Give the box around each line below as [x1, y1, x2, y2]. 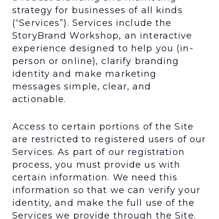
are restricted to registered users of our [12, 133, 206, 145]
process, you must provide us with [12, 159, 181, 170]
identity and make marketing [12, 68, 157, 79]
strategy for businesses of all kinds [12, 4, 183, 16]
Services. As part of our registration [12, 146, 185, 157]
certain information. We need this [12, 172, 178, 183]
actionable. [12, 93, 66, 105]
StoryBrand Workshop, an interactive [12, 30, 193, 41]
